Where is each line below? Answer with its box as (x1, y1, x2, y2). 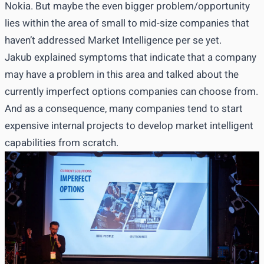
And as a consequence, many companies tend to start (5, 101, 243, 117)
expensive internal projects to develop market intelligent (5, 118, 253, 134)
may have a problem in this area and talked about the (5, 67, 239, 82)
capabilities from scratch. (5, 136, 118, 151)
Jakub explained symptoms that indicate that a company (5, 50, 256, 65)
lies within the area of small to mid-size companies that (5, 16, 249, 31)
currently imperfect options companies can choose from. (5, 84, 258, 100)
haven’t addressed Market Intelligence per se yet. (5, 33, 222, 48)
